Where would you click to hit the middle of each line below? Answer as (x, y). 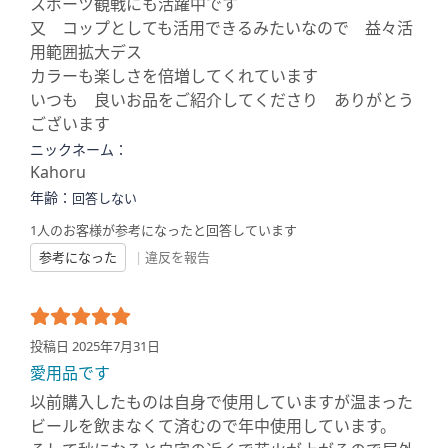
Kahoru (58, 172)
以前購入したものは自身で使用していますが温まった (221, 402)
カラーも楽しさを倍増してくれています (174, 76)
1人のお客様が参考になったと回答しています (163, 230)
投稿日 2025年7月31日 (95, 346)
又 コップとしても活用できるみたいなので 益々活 (221, 28)
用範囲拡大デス (86, 52)
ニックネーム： (79, 149)
